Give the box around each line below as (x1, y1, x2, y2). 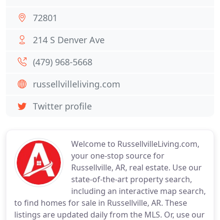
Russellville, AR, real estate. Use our (71, 162, 202, 173)
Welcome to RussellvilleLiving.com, (71, 138, 199, 149)
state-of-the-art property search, (71, 174, 192, 185)
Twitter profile (33, 100, 92, 112)
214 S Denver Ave (33, 34, 105, 46)
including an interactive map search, (71, 186, 206, 196)
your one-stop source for (71, 150, 165, 161)
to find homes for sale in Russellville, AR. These (14, 197, 187, 208)
